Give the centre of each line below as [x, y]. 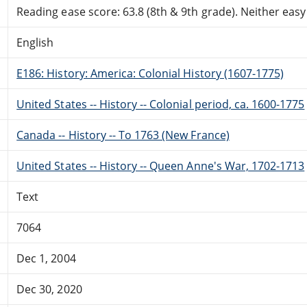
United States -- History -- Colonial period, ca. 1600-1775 [161, 104]
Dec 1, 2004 [46, 258]
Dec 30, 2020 [49, 289]
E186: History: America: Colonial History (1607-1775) [150, 73]
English [35, 42]
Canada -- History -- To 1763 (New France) [123, 135]
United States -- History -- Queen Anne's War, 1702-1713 [161, 165]
